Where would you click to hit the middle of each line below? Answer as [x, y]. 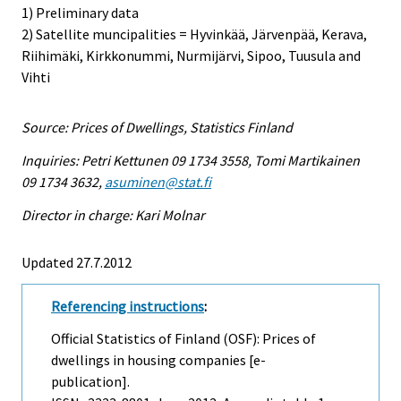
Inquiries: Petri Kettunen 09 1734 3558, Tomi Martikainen [191, 160]
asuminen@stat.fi [158, 181]
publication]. [90, 382]
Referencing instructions [128, 306]
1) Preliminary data [80, 13]
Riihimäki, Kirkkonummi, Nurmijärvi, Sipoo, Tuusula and [191, 56]
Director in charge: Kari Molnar [113, 214]
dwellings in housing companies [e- [158, 360]
